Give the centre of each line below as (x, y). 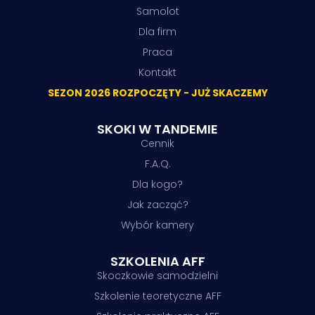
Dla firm (157, 31)
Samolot (157, 11)
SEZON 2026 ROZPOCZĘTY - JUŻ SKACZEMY (157, 92)
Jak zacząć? (157, 204)
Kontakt (157, 72)
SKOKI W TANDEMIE (157, 129)
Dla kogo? (157, 184)
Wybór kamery (157, 225)
